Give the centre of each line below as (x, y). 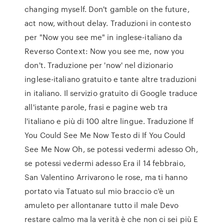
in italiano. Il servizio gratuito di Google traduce (111, 93)
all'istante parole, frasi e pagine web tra (96, 107)
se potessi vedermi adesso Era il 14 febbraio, (105, 163)
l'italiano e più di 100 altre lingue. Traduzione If (109, 121)
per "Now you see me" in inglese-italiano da (103, 37)
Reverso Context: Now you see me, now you (104, 51)
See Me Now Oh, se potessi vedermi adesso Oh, (111, 149)
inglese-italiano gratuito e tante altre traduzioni (111, 79)
